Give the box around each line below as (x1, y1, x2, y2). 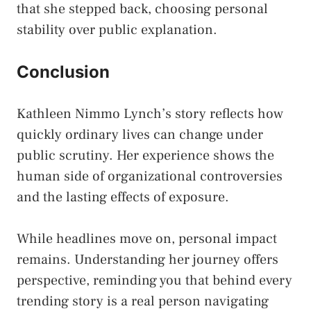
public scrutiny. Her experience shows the (17, 146, 274, 165)
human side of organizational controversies (17, 167, 283, 185)
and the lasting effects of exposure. (17, 187, 229, 206)
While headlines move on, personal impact (17, 229, 277, 248)
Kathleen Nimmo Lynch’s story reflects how (17, 104, 283, 123)
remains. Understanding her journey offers (17, 250, 278, 269)
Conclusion (17, 61, 110, 82)
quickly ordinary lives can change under (17, 125, 263, 144)
